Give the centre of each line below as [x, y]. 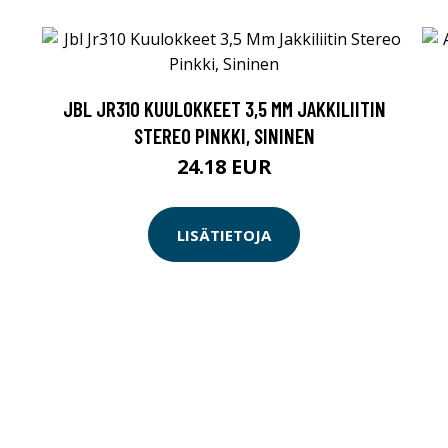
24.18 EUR [224, 166]
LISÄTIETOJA [224, 234]
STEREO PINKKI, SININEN [224, 135]
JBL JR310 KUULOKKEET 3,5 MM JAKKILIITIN [224, 108]
